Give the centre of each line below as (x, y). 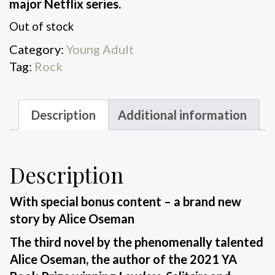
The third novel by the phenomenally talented (137, 242)
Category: (38, 49)
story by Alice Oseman (72, 218)
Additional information (182, 115)
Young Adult (100, 49)
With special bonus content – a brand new (126, 201)
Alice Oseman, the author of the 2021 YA (123, 259)
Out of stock (41, 27)
